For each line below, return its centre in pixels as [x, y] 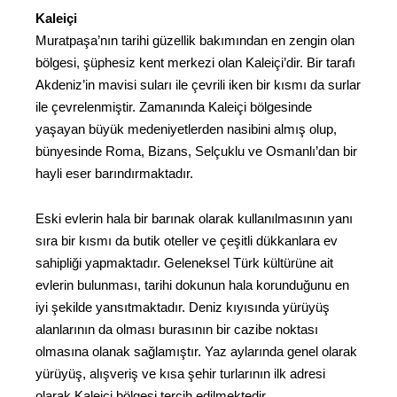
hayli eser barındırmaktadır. [114, 174]
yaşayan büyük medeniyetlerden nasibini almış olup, [186, 129]
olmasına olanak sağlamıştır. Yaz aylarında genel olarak [196, 351]
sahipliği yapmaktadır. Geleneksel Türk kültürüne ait [184, 262]
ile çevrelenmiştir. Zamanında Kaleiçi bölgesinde [174, 107]
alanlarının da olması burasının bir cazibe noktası [177, 329]
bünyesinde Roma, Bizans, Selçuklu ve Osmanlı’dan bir [196, 152]
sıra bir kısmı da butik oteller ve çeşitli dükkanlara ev [187, 240]
